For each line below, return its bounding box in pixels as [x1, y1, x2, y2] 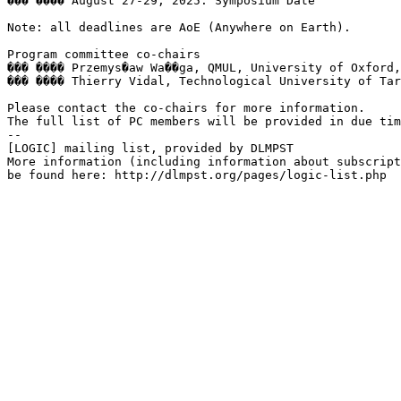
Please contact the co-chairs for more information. [7, 100, 365, 115]
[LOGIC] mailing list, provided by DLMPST [7, 141, 294, 155]
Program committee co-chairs [7, 47, 200, 61]
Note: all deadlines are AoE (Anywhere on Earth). [7, 20, 351, 34]
